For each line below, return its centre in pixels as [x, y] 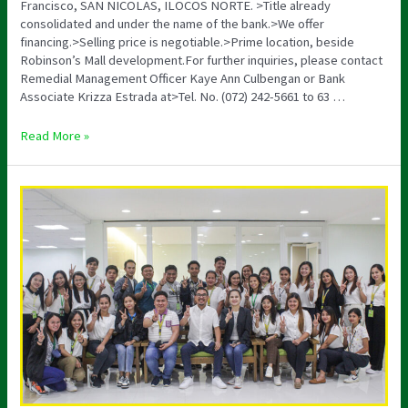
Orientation [51, 194]
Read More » [55, 136]
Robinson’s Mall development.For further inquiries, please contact [202, 60]
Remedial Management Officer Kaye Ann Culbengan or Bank [183, 78]
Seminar [42, 248]
